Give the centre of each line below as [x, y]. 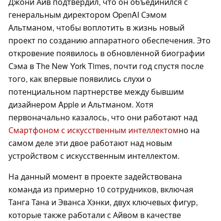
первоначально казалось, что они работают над [103, 117]
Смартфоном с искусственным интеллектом [93, 130]
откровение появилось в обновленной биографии [107, 53]
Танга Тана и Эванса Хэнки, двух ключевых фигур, [103, 202]
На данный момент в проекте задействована [95, 177]
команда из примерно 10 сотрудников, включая [101, 189]
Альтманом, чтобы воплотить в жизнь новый [96, 28]
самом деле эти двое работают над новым [90, 143]
